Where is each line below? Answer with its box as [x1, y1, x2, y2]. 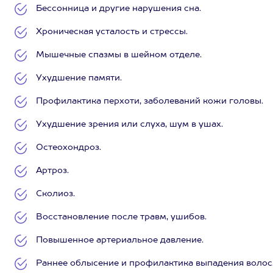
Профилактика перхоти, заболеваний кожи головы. [36, 97, 263, 105]
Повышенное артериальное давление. [36, 236, 204, 244]
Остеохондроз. [36, 143, 101, 152]
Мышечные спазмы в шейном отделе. [36, 51, 202, 59]
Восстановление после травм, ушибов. [36, 213, 207, 221]
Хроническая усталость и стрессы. [36, 27, 188, 36]
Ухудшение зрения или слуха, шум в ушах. [36, 120, 223, 129]
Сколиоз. [36, 190, 75, 198]
